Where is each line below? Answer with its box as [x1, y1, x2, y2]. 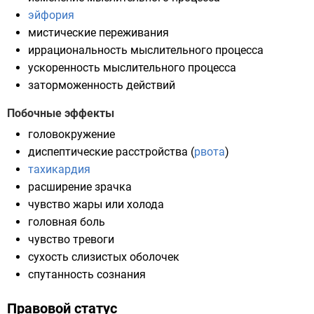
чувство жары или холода [28, 198, 164, 211]
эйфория [28, 8, 74, 22]
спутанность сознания [28, 268, 146, 281]
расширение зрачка [28, 180, 132, 193]
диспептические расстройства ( [28, 145, 194, 158]
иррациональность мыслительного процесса [28, 43, 264, 57]
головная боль [28, 215, 105, 228]
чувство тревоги [28, 233, 114, 246]
